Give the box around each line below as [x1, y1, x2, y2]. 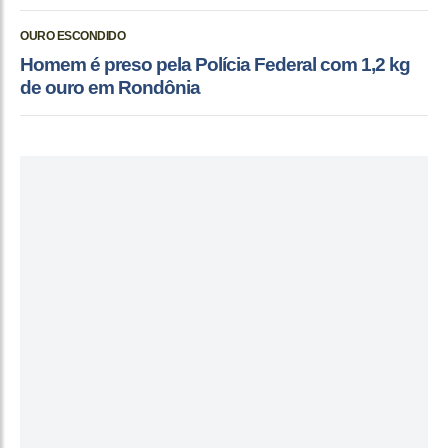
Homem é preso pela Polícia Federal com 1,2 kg [20, 54, 410, 76]
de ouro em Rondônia [20, 77, 200, 99]
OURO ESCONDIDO [20, 29, 125, 44]
